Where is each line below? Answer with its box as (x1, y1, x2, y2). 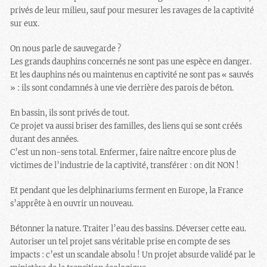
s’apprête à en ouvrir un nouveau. (10, 198, 134, 209)
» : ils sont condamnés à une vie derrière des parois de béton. (10, 82, 234, 93)
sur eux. (10, 18, 40, 29)
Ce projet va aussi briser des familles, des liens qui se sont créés (10, 120, 243, 131)
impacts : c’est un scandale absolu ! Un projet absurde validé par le (10, 249, 256, 260)
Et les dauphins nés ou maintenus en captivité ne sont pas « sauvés (10, 69, 254, 80)
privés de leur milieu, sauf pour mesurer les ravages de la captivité (10, 5, 254, 15)
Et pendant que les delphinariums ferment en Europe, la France (10, 185, 244, 195)
